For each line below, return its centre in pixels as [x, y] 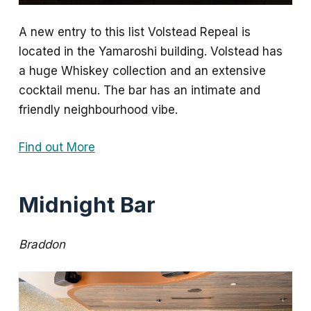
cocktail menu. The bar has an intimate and [139, 91]
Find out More [57, 147]
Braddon [42, 244]
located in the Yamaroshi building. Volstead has [150, 52]
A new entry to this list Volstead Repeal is [134, 32]
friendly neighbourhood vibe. [98, 110]
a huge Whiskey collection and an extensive [142, 71]
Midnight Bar [87, 205]
